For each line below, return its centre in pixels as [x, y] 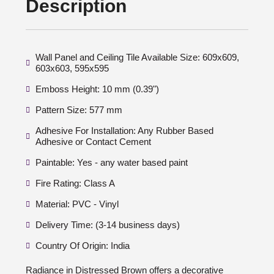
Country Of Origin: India [83, 246]
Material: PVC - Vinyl [77, 204]
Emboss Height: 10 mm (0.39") [97, 89]
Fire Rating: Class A [75, 183]
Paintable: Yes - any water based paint [112, 162]
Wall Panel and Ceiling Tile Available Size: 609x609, [137, 57]
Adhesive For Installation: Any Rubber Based [124, 131]
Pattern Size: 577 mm [79, 110]
